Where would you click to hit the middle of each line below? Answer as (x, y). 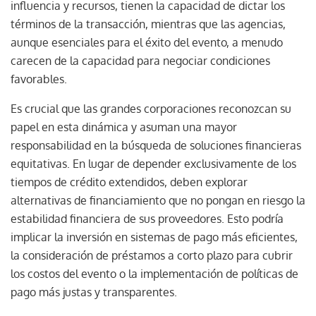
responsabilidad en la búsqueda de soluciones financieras (156, 145)
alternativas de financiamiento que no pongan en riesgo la (158, 200)
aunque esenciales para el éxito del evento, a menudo (147, 42)
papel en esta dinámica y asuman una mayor (124, 127)
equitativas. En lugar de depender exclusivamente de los (153, 163)
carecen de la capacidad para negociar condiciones (140, 60)
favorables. (40, 79)
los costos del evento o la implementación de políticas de (154, 273)
